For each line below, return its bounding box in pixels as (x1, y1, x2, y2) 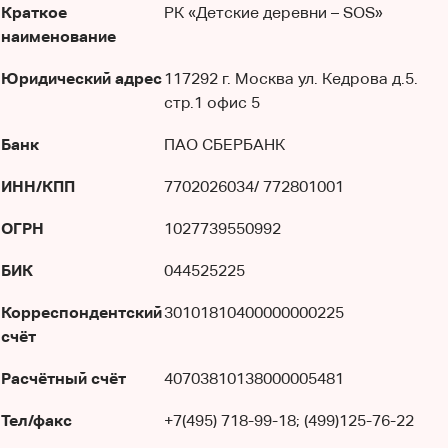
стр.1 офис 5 (164, 93, 260, 112)
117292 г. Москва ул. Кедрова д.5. (164, 69, 418, 88)
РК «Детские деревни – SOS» (164, 3, 383, 22)
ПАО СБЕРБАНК (164, 135, 285, 154)
